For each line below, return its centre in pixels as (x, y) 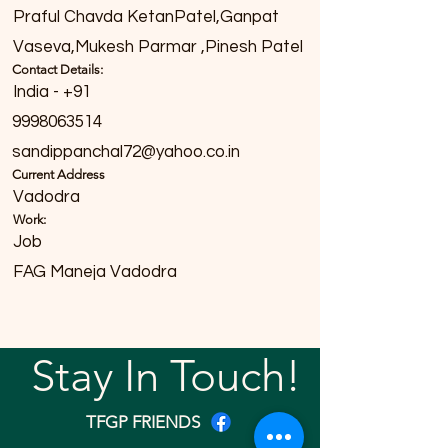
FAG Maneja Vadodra (95, 272)
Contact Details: (57, 69)
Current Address (58, 174)
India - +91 (52, 92)
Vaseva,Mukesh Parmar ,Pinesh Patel (158, 47)
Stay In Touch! (166, 376)
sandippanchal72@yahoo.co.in (126, 152)
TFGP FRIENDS (143, 422)
